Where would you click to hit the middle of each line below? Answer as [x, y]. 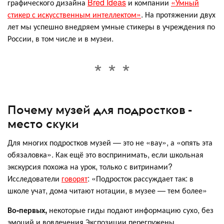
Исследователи [34, 178]
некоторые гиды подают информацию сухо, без [131, 209]
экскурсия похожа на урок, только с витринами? [90, 166]
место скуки [43, 123]
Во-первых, [28, 209]
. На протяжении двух [178, 14]
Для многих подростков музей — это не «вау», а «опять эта [110, 142]
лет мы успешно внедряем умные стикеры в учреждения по [111, 26]
